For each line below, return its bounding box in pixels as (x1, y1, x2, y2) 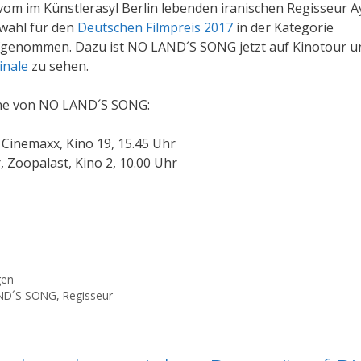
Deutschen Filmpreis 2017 (77, 18, 233, 36)
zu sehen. (28, 56, 89, 75)
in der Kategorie (233, 18, 334, 36)
